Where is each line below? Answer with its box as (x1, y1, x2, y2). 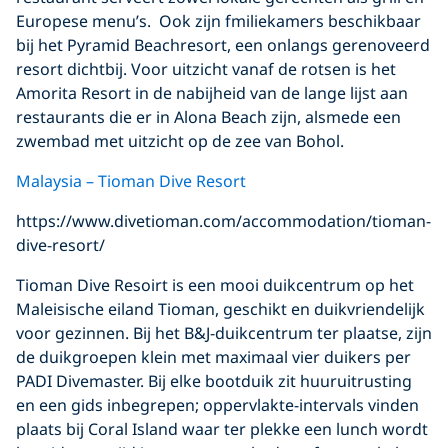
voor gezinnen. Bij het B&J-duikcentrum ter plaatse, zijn (16, 321, 432, 344)
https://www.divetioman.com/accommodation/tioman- (16, 209, 431, 232)
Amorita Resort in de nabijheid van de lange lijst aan (16, 81, 408, 104)
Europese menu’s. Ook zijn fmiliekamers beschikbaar (16, 9, 421, 32)
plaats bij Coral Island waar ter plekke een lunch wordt (16, 417, 428, 440)
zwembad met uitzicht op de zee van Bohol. (16, 129, 344, 152)
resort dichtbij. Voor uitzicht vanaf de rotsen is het (16, 57, 396, 80)
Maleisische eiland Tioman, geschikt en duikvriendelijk (16, 297, 425, 320)
